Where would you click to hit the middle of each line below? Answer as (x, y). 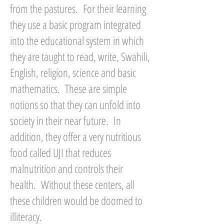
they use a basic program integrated (75, 24)
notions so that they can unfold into (75, 104)
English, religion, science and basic (73, 72)
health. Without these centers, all (72, 184)
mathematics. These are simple (68, 88)
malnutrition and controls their (66, 168)
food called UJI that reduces (60, 152)
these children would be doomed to (76, 200)
